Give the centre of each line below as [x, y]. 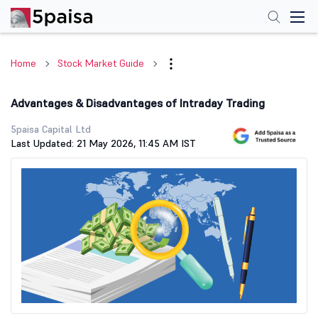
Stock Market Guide [101, 63]
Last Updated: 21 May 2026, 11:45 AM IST [103, 143]
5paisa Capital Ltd [51, 129]
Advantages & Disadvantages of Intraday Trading [138, 103]
